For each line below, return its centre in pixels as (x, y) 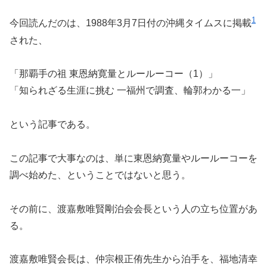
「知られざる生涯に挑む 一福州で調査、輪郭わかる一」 (130, 91)
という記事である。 (52, 125)
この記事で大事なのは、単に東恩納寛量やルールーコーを (133, 158)
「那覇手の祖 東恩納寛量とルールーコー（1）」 (114, 74)
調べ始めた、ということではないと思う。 (100, 175)
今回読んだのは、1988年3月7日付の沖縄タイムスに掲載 (131, 23)
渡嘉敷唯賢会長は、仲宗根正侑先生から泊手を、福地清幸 (133, 259)
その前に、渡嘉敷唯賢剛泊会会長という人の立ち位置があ (133, 209)
